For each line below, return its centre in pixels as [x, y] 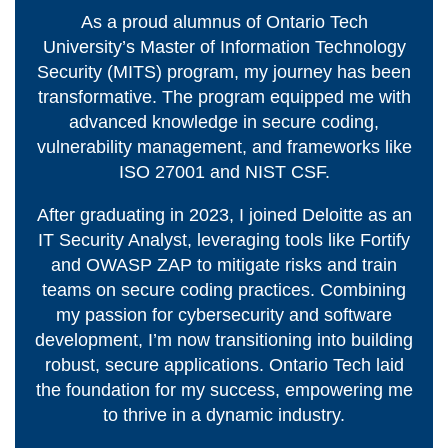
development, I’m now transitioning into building [224, 340]
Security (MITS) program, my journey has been [224, 72]
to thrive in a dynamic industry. [224, 415]
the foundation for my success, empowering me [224, 390]
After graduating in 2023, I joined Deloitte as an [224, 215]
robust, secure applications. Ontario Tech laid [224, 365]
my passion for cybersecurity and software [224, 315]
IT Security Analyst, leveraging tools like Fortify [224, 240]
